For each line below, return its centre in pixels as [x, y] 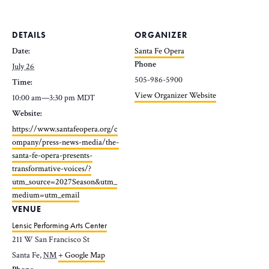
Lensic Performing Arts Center [59, 225]
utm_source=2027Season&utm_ [65, 182]
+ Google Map [82, 255]
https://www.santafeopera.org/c [65, 129]
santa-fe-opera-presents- [52, 156]
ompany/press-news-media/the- [65, 142]
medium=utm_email [46, 195]
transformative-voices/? [52, 169]
